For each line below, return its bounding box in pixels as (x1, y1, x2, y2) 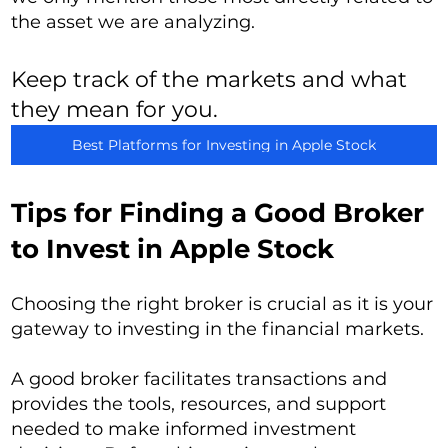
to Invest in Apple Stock (11, 233, 335, 266)
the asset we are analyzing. (11, 11, 256, 34)
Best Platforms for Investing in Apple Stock (71, 136, 376, 155)
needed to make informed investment (11, 418, 357, 441)
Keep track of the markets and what (10, 66, 407, 94)
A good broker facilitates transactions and (11, 368, 388, 391)
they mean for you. (10, 96, 218, 124)
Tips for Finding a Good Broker (11, 197, 425, 230)
